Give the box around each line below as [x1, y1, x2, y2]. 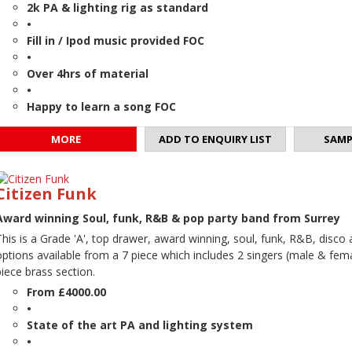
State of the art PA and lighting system [27, 317, 253, 333]
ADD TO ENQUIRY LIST [159, 132, 272, 147]
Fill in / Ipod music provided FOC [27, 33, 204, 49]
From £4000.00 [27, 284, 106, 300]
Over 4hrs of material [27, 66, 148, 82]
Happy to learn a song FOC [27, 99, 176, 115]
